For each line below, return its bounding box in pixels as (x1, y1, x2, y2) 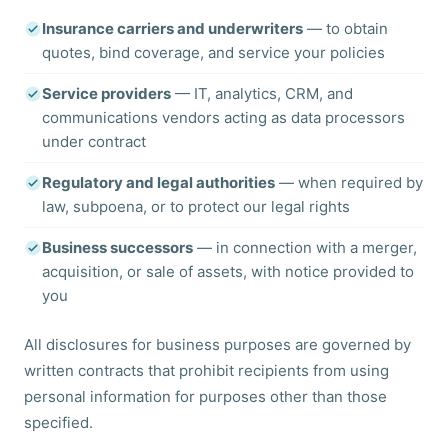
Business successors (42, 238, 193, 257)
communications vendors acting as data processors (42, 108, 405, 127)
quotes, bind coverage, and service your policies (42, 43, 385, 62)
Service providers (42, 84, 171, 103)
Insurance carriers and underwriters (42, 19, 303, 38)
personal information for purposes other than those (24, 387, 387, 406)
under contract (42, 132, 146, 151)
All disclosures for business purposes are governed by (24, 335, 411, 354)
